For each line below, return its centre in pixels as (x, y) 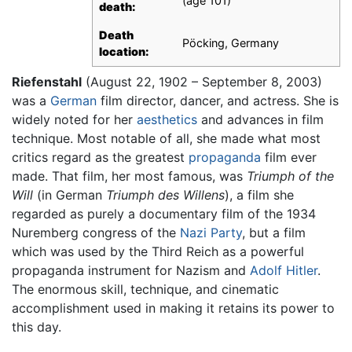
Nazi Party (211, 233)
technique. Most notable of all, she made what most (166, 139)
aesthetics (167, 120)
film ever (289, 158)
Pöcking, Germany (231, 43)
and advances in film (260, 120)
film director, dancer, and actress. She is (218, 101)
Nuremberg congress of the (96, 233)
